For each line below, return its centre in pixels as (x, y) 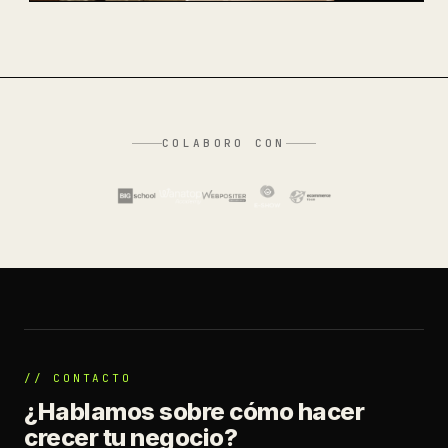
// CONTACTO (78, 378)
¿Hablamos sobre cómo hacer (194, 411)
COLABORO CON (224, 143)
